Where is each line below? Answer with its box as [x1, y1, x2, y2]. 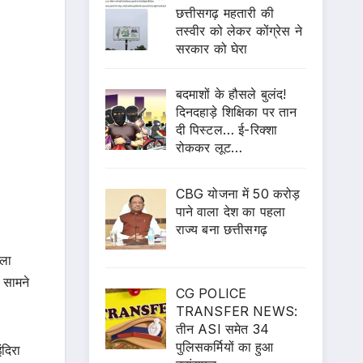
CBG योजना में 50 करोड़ [175, 186, 301, 203]
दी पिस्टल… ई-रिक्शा [175, 122, 278, 139]
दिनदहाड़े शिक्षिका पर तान [175, 104, 297, 121]
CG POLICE [175, 284, 247, 301]
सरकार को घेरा [175, 40, 248, 57]
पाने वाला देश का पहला [175, 203, 286, 220]
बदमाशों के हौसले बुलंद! [175, 86, 287, 103]
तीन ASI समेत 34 [175, 320, 270, 337]
